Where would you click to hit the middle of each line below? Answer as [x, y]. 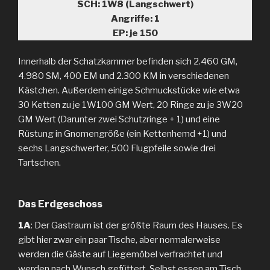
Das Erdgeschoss [60, 204]
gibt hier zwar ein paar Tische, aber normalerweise [119, 240]
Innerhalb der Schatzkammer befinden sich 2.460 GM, [128, 61]
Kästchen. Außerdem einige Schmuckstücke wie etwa [129, 90]
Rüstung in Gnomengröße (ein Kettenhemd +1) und [122, 133]
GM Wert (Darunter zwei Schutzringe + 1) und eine [119, 119]
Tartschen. [39, 162]
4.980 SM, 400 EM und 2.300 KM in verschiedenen [124, 76]
